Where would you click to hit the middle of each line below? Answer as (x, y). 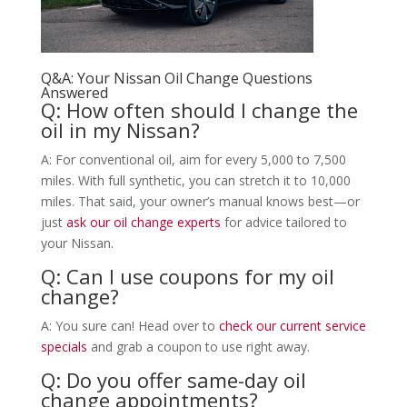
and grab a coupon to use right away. (198, 346)
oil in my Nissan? (120, 129)
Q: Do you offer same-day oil (173, 379)
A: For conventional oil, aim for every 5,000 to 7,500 (193, 159)
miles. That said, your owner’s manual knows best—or (200, 201)
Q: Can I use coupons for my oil (187, 276)
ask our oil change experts (143, 222)
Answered (74, 92)
